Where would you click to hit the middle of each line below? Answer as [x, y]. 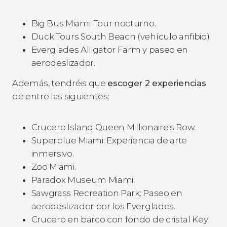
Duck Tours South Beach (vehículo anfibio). [121, 36]
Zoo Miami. [53, 166]
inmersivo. [52, 153]
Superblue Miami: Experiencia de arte [109, 140]
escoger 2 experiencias [157, 83]
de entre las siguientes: [61, 96]
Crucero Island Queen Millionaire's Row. [113, 127]
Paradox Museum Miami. [83, 180]
